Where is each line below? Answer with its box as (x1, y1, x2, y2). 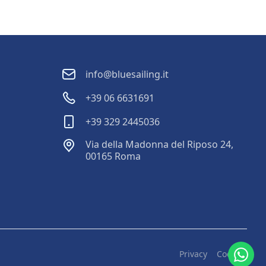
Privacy (179, 248, 207, 260)
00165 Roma (85, 149, 141, 163)
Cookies (217, 248, 247, 260)
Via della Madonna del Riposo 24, (85, 137, 233, 151)
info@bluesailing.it (85, 67, 169, 81)
